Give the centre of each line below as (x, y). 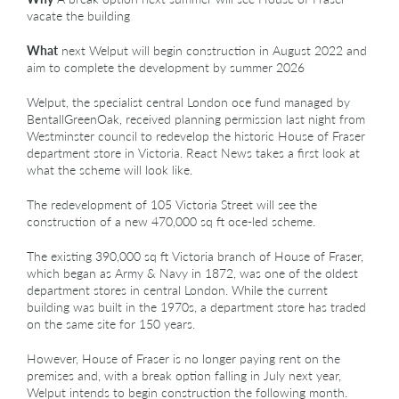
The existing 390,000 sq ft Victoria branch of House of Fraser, (195, 256)
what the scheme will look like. (110, 169)
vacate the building (78, 15)
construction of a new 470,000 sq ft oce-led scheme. (171, 221)
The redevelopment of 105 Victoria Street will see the (172, 204)
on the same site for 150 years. (111, 323)
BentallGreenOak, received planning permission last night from (196, 118)
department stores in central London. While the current (177, 289)
